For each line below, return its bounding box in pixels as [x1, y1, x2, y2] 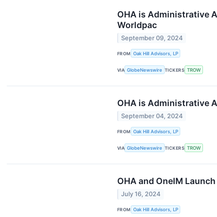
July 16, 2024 [121, 190, 161, 198]
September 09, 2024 [121, 34, 183, 42]
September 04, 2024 [121, 112, 183, 120]
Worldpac [117, 19, 157, 30]
